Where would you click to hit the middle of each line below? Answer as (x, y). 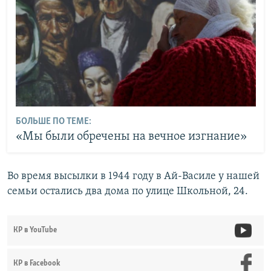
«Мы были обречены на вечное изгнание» (131, 136)
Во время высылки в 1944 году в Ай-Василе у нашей (133, 177)
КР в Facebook (37, 264)
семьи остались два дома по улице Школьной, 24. (128, 192)
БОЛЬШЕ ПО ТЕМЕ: (53, 121)
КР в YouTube (35, 230)
